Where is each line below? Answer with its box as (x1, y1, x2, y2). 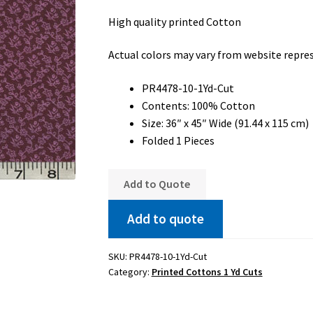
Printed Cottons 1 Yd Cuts (151, 265, 263, 278)
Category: (108, 265, 152, 278)
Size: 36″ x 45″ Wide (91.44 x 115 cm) (141, 115, 309, 130)
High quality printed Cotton (108, 14, 241, 29)
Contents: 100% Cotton (141, 98, 255, 112)
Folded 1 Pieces (141, 133, 214, 147)
